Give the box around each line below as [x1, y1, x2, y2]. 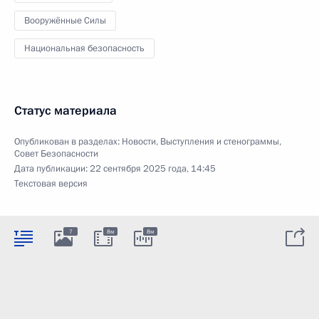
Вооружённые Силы [24, 14, 106, 27]
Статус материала [14, 102, 117, 119]
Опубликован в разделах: [14, 135, 122, 148]
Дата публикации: [14, 162, 90, 175]
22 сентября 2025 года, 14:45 [90, 162, 216, 175]
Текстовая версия [14, 177, 88, 190]
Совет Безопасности [14, 147, 98, 160]
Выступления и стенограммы [160, 135, 279, 148]
